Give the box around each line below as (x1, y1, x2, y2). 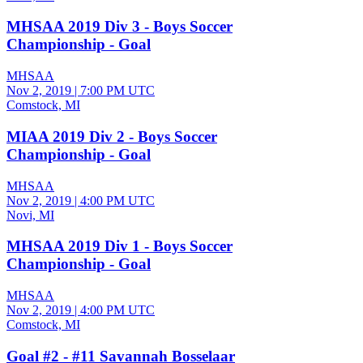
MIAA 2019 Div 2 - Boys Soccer (6, 127, 217, 145)
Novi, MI (6, 207, 54, 222)
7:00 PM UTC (80, 83, 155, 98)
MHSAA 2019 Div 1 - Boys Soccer (6, 237, 233, 255)
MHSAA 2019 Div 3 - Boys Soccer (6, 18, 233, 36)
